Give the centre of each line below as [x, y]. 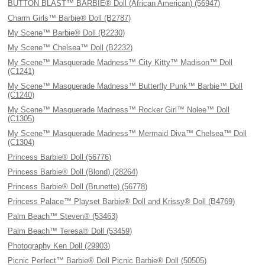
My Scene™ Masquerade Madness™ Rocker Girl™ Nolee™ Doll [119, 110]
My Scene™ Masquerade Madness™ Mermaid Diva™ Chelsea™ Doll [127, 133]
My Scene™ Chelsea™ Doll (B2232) [70, 48]
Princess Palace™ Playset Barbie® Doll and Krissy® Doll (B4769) [122, 201]
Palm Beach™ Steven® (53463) [63, 216]
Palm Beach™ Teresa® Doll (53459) [70, 231]
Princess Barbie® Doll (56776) [60, 157]
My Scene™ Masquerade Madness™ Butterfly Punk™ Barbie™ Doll [125, 86]
